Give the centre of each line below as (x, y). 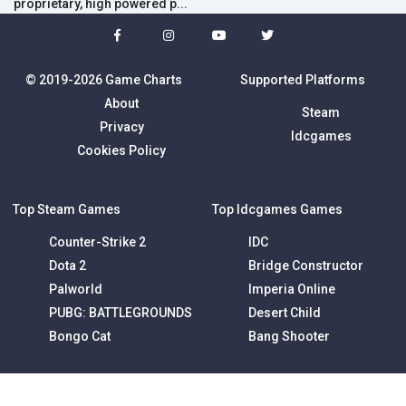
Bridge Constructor (306, 266)
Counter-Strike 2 (97, 242)
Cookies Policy (121, 151)
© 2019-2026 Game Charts (103, 80)
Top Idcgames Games (277, 210)
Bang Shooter (289, 337)
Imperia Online (292, 290)
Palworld (76, 290)
